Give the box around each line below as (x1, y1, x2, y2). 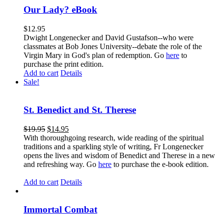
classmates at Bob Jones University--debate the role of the (24, 42, 202, 51)
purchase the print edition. (24, 60, 104, 69)
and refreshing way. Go (24, 160, 98, 168)
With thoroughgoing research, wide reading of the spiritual (24, 133, 204, 142)
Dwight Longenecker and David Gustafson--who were (24, 33, 193, 42)
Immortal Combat (24, 204, 97, 215)
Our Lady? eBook (24, 4, 97, 15)
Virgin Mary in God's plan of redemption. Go (24, 51, 166, 60)
